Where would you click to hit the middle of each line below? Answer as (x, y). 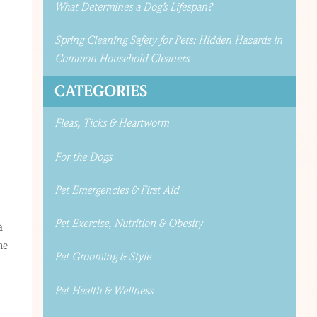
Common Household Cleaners (121, 58)
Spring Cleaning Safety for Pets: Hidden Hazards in (168, 40)
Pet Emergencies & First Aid (116, 190)
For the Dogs (83, 157)
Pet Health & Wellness (103, 290)
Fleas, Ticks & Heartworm (111, 123)
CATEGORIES (100, 91)
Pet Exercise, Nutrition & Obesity (128, 224)
